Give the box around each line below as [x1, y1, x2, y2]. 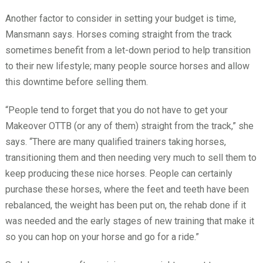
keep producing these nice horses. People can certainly [5, 167, 232, 179]
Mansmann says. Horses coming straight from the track [5, 28, 232, 40]
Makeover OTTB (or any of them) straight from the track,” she [5, 120, 254, 131]
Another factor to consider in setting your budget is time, [5, 12, 236, 24]
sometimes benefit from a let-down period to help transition [5, 44, 251, 56]
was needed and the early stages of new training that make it [5, 215, 254, 227]
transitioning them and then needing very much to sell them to [5, 151, 257, 163]
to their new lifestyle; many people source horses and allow [5, 60, 249, 72]
